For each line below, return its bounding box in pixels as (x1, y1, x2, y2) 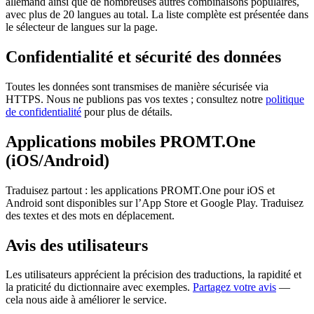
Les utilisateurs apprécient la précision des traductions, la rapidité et (6, 268, 301, 281)
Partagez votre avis (193, 281, 276, 294)
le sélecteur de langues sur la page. (6, 21, 158, 34)
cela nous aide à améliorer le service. (6, 294, 167, 306)
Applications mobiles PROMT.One (6, 132, 256, 151)
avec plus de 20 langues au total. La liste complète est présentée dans (6, 8, 308, 21)
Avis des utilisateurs (6, 235, 148, 254)
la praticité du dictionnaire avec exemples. (6, 281, 193, 294)
